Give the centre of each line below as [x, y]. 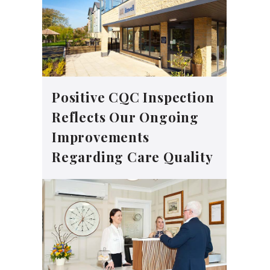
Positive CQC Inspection [133, 97]
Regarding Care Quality [133, 156]
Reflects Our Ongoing [126, 117]
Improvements [101, 137]
